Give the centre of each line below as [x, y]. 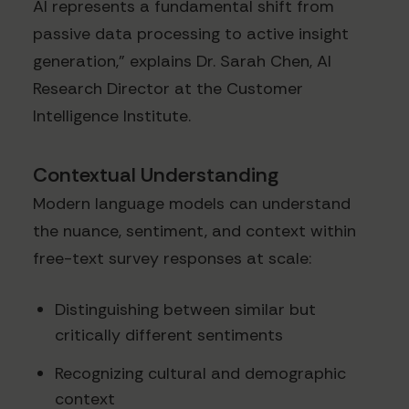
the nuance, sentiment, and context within [194, 231]
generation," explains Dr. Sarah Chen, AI [182, 62]
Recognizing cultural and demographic [200, 373]
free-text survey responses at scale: [172, 259]
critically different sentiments [169, 336]
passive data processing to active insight [191, 34]
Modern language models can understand [192, 204]
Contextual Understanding [156, 175]
